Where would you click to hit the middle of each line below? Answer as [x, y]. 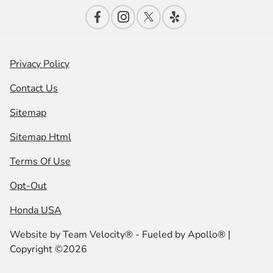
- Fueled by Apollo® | [182, 235]
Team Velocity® [98, 235]
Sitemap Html [41, 137]
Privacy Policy [40, 64]
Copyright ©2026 [48, 249]
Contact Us [34, 88]
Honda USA [36, 210]
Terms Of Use [40, 161]
